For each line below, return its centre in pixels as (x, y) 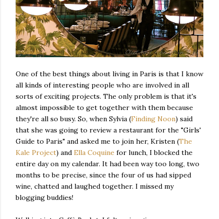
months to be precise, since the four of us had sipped (103, 175)
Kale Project (36, 152)
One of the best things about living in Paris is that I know (109, 74)
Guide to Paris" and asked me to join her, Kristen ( (97, 141)
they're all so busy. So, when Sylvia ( (73, 119)
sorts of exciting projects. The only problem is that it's (106, 96)
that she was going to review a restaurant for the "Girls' (108, 130)
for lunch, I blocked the (153, 152)
